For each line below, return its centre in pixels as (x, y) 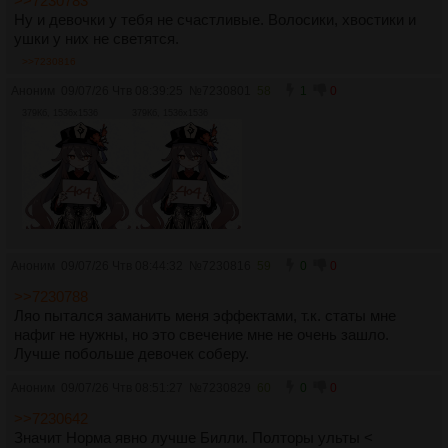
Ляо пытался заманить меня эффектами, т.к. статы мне (205, 315)
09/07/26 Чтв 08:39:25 (122, 90)
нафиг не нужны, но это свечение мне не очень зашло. (201, 334)
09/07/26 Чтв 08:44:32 (122, 265)
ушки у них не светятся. (96, 38)
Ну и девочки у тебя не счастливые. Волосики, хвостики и (215, 19)
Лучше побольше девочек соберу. (131, 353)
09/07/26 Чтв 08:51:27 (122, 387)
